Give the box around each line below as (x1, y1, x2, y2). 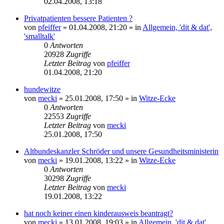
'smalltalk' (24, 31, 55, 40)
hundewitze (24, 84, 60, 93)
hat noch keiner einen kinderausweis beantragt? (24, 208, 173, 217)
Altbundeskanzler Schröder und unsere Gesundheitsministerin (24, 146, 218, 155)
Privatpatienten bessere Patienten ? (24, 13, 132, 22)
